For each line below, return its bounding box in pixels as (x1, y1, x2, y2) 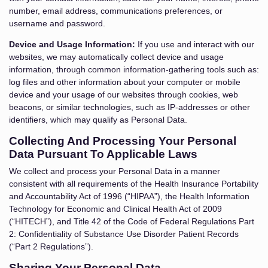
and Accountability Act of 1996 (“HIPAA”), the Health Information (9, 191, 249, 201)
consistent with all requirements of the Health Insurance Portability (9, 179, 258, 188)
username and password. (9, 19, 105, 28)
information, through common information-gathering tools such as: (9, 65, 259, 74)
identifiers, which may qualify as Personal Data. (9, 115, 187, 124)
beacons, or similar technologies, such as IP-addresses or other (9, 102, 250, 112)
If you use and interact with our (135, 39, 254, 49)
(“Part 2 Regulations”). (9, 242, 93, 251)
